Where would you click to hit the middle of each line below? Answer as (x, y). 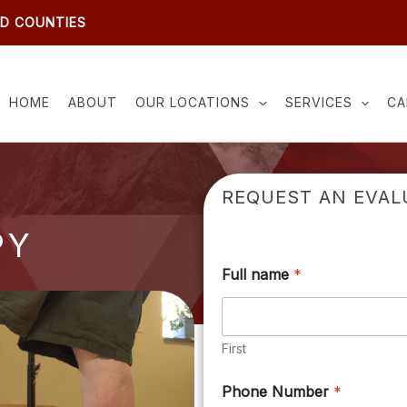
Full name (258, 274)
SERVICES (318, 102)
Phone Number (278, 392)
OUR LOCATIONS (193, 102)
